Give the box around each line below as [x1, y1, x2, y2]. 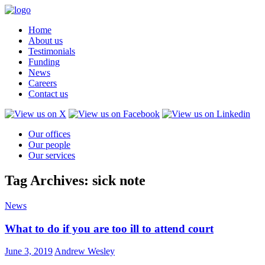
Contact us [28, 89, 68, 99]
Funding [28, 57, 60, 67]
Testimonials [28, 46, 75, 56]
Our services [28, 150, 75, 160]
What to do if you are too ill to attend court [5, 222, 214, 235]
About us [28, 35, 63, 46]
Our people [28, 140, 70, 150]
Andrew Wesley [54, 246, 115, 257]
